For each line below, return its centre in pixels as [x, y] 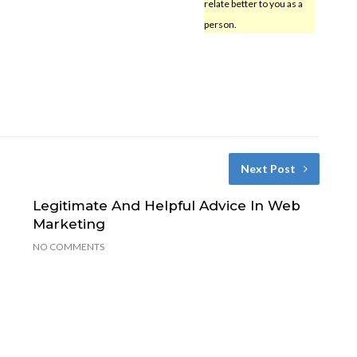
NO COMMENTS [68, 246]
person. [220, 24]
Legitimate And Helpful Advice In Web [166, 205]
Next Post [268, 168]
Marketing [69, 224]
